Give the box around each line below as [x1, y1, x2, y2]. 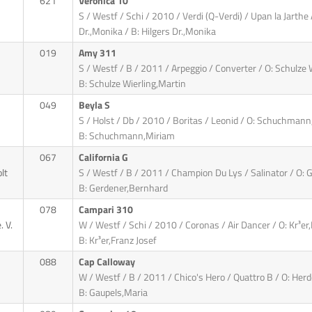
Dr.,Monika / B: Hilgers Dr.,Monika [78, 24, 216, 40]
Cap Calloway [78, 254, 137, 270]
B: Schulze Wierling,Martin [78, 76, 186, 92]
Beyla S [78, 97, 112, 114]
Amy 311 [78, 45, 118, 61]
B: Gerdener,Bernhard [78, 180, 168, 196]
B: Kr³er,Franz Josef [78, 233, 157, 249]
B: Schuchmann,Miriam [78, 128, 175, 144]
